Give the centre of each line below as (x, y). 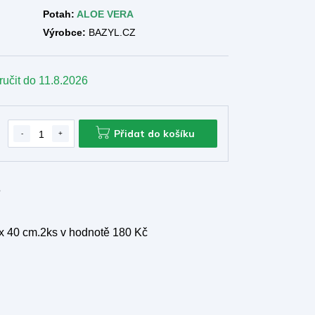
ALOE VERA (105, 14)
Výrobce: (64, 32)
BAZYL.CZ (110, 32)
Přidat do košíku (154, 134)
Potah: (59, 14)
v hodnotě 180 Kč (104, 232)
